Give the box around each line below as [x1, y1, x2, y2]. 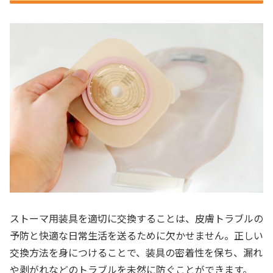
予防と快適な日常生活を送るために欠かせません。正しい [10, 228, 263, 243]
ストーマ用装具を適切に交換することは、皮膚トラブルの [10, 211, 263, 226]
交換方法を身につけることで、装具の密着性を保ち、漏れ [10, 245, 263, 260]
